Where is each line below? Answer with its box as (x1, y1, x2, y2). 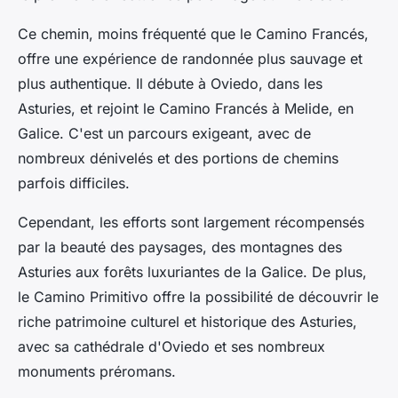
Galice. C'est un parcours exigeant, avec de (18, 124, 311, 143)
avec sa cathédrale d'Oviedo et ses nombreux (18, 338, 325, 356)
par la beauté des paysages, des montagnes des (18, 238, 342, 257)
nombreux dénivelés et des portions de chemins (18, 149, 338, 168)
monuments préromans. (18, 362, 176, 381)
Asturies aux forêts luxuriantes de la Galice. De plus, (18, 263, 367, 282)
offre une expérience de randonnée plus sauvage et (18, 50, 362, 68)
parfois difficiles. (18, 174, 130, 193)
